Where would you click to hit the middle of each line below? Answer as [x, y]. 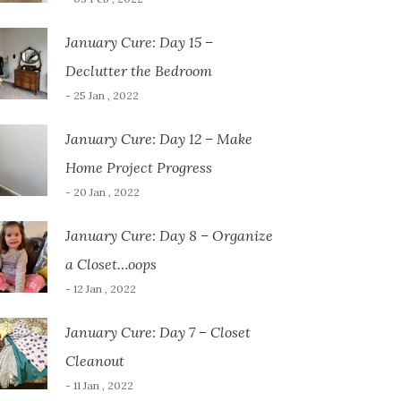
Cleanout [94, 361]
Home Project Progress [138, 167]
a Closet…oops [111, 264]
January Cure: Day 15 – [139, 42]
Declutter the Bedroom [138, 71]
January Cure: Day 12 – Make [158, 139]
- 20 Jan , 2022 [102, 192]
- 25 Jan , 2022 [102, 95]
